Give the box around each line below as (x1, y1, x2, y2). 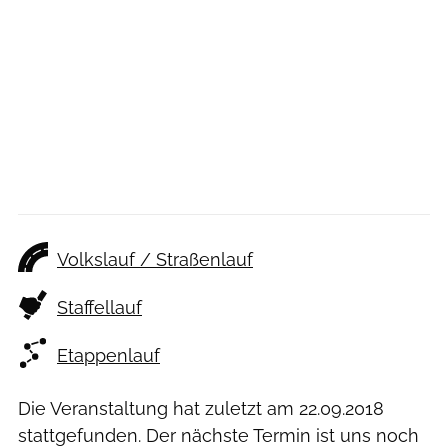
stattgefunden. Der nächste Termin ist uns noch (18, 425, 419, 446)
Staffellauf (57, 297, 142, 319)
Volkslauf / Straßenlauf (57, 249, 253, 271)
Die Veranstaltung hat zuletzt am (18, 398, 299, 419)
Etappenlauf (57, 345, 160, 367)
